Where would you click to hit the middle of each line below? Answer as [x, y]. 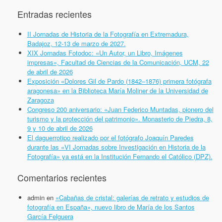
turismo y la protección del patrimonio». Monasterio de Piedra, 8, [120, 119]
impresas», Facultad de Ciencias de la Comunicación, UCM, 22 [118, 62]
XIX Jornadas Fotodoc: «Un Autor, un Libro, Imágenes [105, 53]
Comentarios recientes [62, 177]
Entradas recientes [55, 14]
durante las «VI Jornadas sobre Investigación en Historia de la [116, 147]
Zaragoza [40, 100]
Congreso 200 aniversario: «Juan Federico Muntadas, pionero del [120, 110]
